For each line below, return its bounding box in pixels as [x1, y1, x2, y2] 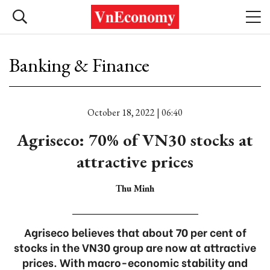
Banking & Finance [9, 52, 149, 78]
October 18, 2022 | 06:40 [87, 106, 183, 119]
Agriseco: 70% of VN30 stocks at [17, 129, 253, 151]
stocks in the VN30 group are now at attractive [14, 239, 256, 255]
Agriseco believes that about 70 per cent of [24, 224, 246, 240]
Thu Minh [116, 182, 154, 195]
